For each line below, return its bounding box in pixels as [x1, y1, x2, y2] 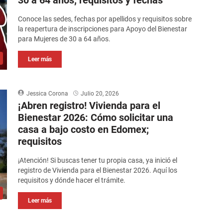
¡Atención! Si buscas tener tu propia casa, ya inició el [18, 156, 178, 165]
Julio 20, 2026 [81, 90, 119, 98]
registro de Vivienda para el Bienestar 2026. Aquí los [18, 166, 178, 175]
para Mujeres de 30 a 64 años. [18, 35, 111, 43]
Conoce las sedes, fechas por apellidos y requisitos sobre [18, 15, 192, 23]
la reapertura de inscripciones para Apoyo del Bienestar [18, 25, 188, 33]
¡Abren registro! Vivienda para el [18, 100, 161, 112]
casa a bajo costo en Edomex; [18, 123, 149, 136]
